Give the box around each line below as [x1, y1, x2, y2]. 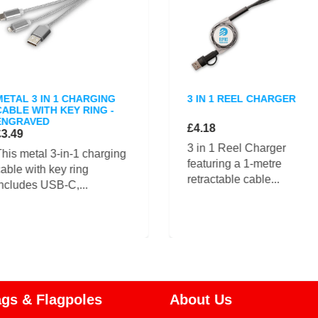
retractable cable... [187, 173, 280, 185]
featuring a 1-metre [187, 158, 282, 170]
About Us [170, 292, 232, 307]
